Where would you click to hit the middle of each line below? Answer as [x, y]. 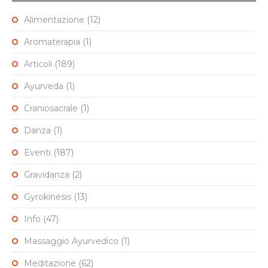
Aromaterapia [52, 42]
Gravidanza [47, 175]
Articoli [38, 64]
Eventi [37, 153]
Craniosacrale [51, 109]
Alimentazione [54, 20]
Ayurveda [44, 86]
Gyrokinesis [48, 197]
